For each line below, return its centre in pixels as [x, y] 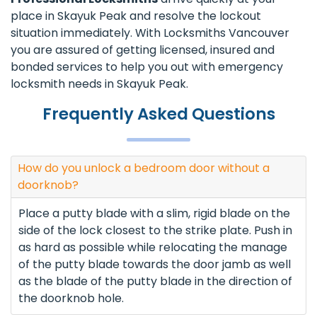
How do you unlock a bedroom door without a [144, 168]
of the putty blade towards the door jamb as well [155, 265]
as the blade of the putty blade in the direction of [155, 282]
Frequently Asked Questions [158, 114]
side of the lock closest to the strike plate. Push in [155, 231]
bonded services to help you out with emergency [147, 67]
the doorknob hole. [71, 299]
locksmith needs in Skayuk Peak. [99, 84]
